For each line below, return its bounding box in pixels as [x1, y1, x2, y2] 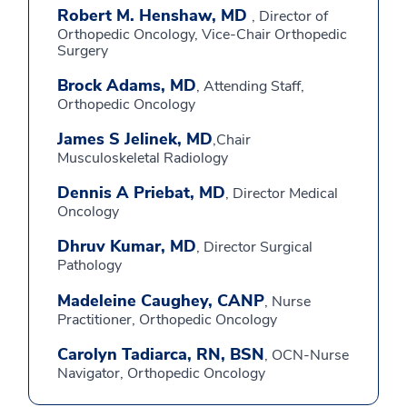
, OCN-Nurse [264, 345, 349, 365]
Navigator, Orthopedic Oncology [57, 363, 265, 383]
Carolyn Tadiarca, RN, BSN [57, 343, 264, 365]
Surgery [57, 41, 108, 61]
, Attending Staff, [196, 76, 304, 96]
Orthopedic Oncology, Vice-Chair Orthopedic [57, 25, 347, 45]
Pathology [57, 255, 122, 275]
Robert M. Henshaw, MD [57, 5, 252, 26]
